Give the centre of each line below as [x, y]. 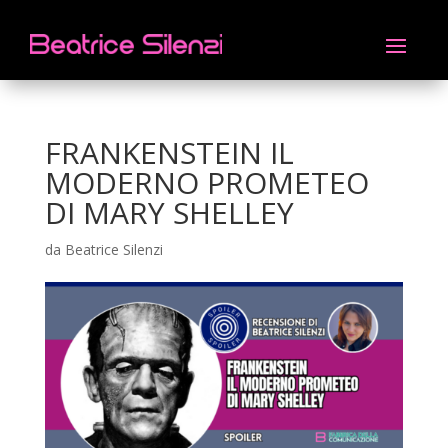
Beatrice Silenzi [113, 249]
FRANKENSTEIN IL [169, 152]
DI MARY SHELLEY [169, 212]
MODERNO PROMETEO [206, 182]
